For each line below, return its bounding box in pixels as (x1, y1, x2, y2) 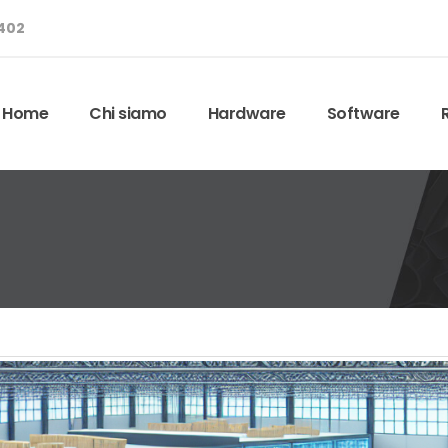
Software (326, 102, 400, 125)
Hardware (207, 102, 286, 125)
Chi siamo (89, 102, 167, 125)
